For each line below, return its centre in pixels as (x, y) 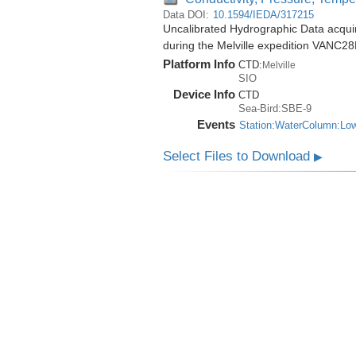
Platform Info (199, 64)
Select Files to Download (238, 157)
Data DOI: (187, 15)
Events (216, 125)
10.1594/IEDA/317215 (263, 15)
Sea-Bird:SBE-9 (275, 109)
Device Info (204, 95)
